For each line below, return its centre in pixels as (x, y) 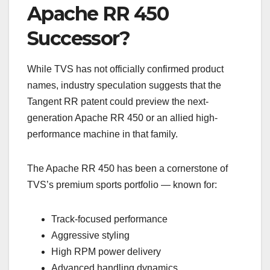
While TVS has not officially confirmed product (125, 69)
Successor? (78, 38)
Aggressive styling (90, 236)
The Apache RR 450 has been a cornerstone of (127, 169)
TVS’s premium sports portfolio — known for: (122, 185)
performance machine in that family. (102, 134)
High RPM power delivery (106, 252)
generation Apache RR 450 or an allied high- (122, 118)
